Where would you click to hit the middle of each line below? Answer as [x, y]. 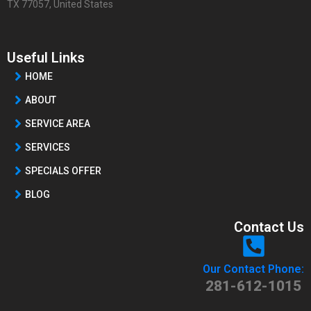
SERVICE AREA [58, 123]
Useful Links [46, 57]
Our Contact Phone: [253, 269]
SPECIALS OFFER [63, 170]
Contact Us [269, 227]
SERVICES [48, 147]
